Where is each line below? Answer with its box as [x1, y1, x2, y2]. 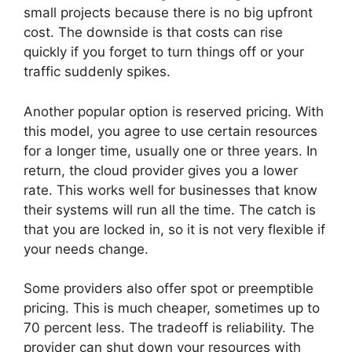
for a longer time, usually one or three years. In [24, 142, 317, 159]
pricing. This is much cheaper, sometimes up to [24, 300, 320, 316]
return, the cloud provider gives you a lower [24, 162, 298, 178]
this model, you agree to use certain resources [24, 123, 317, 139]
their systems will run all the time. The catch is [24, 201, 316, 218]
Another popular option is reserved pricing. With [24, 103, 324, 119]
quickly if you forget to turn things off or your [24, 44, 304, 60]
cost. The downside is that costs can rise [24, 24, 283, 40]
